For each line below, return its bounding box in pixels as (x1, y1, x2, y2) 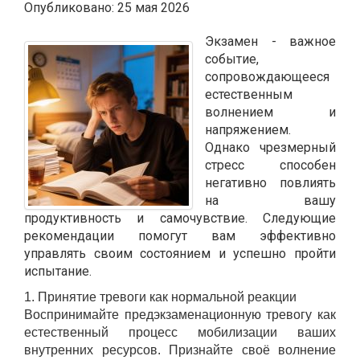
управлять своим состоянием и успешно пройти (24, 245, 336, 261)
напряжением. (205, 121, 291, 137)
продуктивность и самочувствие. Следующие (24, 210, 336, 226)
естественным (205, 86, 292, 102)
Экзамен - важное (205, 33, 336, 49)
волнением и (205, 104, 336, 120)
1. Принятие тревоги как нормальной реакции (24, 289, 297, 304)
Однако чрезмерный (205, 139, 336, 155)
